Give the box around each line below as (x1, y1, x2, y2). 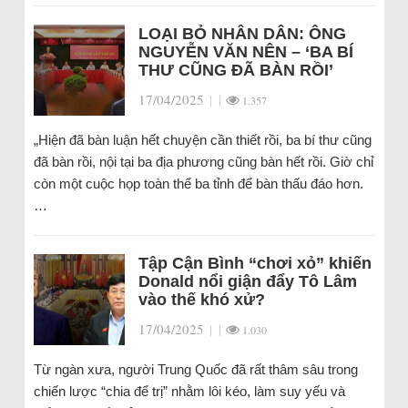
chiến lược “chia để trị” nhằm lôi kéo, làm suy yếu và (33, 383, 345, 399)
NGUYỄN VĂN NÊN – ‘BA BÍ (138, 43, 353, 61)
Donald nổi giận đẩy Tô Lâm (138, 272, 357, 291)
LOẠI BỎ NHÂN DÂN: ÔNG (138, 25, 346, 43)
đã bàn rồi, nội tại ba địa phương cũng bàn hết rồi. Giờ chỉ (33, 154, 373, 169)
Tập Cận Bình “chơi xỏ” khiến (138, 254, 372, 272)
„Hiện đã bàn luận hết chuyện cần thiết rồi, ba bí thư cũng (33, 132, 372, 148)
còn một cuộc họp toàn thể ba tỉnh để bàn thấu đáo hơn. (33, 176, 363, 191)
